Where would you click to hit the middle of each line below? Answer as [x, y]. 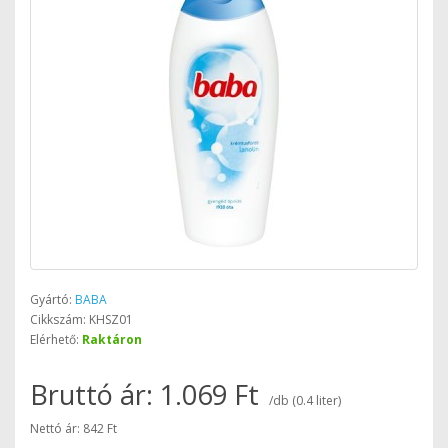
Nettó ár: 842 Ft [73, 428]
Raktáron [112, 339]
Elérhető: [56, 339]
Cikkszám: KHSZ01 [81, 319]
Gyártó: [52, 299]
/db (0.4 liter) [305, 400]
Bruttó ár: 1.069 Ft [148, 394]
